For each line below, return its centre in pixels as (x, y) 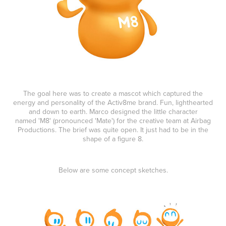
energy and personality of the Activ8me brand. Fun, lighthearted (113, 103)
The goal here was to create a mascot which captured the (113, 94)
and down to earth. (59, 112)
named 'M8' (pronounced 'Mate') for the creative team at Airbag (113, 121)
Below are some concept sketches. (113, 170)
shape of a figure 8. (113, 139)
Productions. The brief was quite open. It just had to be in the (113, 130)
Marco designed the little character (143, 112)
